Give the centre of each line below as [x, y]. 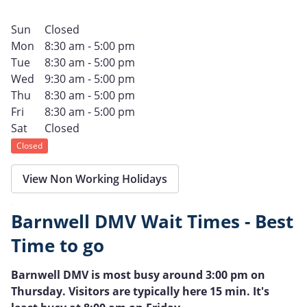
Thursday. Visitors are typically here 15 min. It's [140, 291]
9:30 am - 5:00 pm [89, 78]
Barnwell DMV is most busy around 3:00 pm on [138, 274]
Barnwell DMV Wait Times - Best [152, 221]
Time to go [58, 245]
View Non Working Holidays [95, 179]
